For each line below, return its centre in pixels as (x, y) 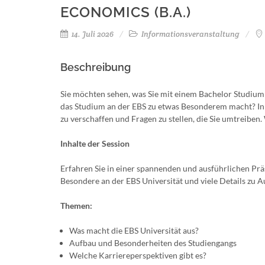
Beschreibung (96, 67)
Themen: (76, 206)
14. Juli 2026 (92, 34)
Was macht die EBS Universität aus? (134, 230)
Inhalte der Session (95, 143)
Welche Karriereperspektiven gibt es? (138, 255)
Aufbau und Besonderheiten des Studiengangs (153, 243)
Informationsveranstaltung (190, 34)
